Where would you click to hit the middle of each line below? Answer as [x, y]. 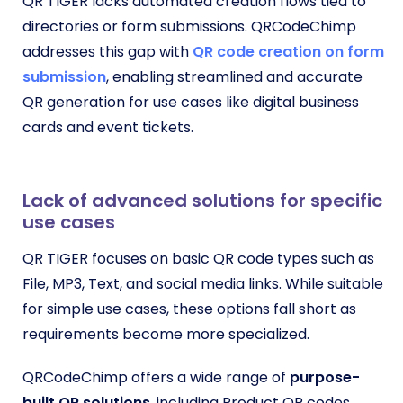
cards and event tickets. [108, 127]
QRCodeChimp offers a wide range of [156, 377]
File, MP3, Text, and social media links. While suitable [203, 283]
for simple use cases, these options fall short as [189, 309]
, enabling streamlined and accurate [234, 76]
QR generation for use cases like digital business [191, 102]
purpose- [325, 377]
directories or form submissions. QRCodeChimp [189, 26]
